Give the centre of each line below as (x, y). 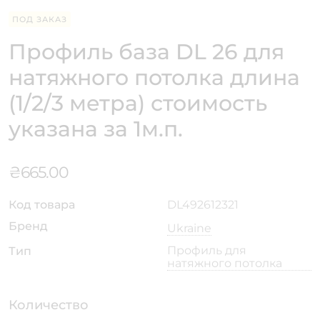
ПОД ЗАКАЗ (40, 20)
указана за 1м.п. (96, 129)
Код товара (42, 205)
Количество (49, 305)
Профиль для (207, 251)
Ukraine (189, 229)
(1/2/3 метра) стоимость (138, 104)
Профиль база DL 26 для (146, 52)
